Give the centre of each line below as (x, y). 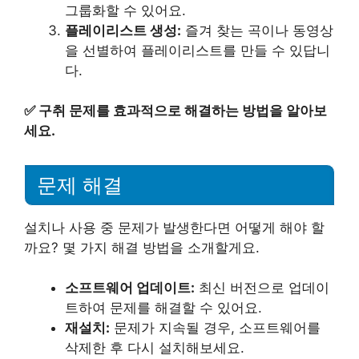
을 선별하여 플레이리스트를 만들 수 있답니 (198, 50)
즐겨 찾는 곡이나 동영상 (257, 30)
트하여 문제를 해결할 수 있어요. (163, 308)
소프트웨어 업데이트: (130, 288)
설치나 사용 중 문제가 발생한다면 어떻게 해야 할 (174, 227)
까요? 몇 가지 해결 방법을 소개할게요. (142, 247)
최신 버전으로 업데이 (262, 288)
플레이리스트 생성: (123, 30)
